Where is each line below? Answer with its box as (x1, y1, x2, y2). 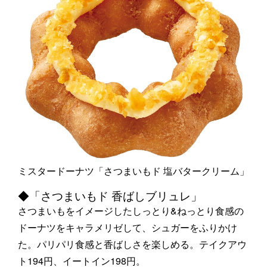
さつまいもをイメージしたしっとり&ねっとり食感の (18, 203, 244, 218)
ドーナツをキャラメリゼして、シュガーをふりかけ (18, 220, 237, 234)
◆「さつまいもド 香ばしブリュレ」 (18, 187, 202, 203)
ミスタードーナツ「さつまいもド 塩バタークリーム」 (18, 163, 249, 178)
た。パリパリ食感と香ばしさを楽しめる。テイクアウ (18, 237, 247, 251)
